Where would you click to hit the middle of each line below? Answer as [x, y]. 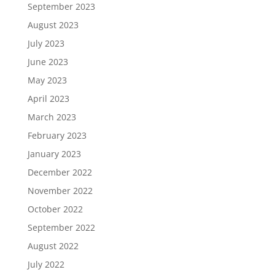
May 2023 [47, 80]
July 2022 [46, 264]
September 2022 [61, 227]
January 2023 [54, 153]
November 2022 [60, 190]
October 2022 [55, 209]
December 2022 [60, 172]
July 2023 [46, 43]
